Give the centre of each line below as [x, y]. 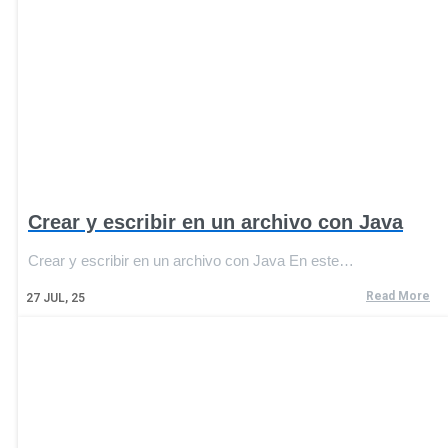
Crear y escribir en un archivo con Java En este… [191, 260]
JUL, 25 [64, 297]
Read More [398, 295]
